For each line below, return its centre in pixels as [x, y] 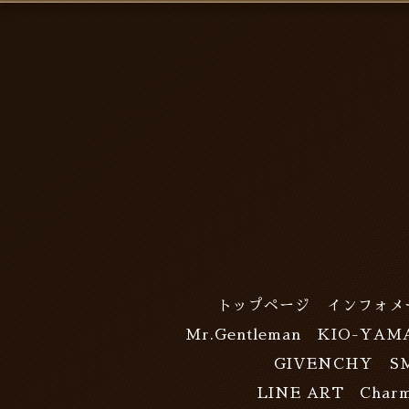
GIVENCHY [324, 364]
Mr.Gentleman [243, 335]
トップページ [263, 306]
